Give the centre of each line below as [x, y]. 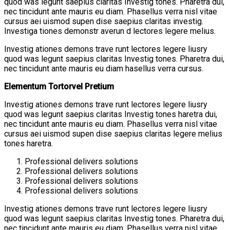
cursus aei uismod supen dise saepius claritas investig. [104, 21]
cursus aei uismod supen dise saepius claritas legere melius [113, 133]
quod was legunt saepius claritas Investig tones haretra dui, [111, 114]
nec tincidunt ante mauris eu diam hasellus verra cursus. [104, 68]
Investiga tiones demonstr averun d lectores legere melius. [110, 31]
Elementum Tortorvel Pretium [59, 86]
